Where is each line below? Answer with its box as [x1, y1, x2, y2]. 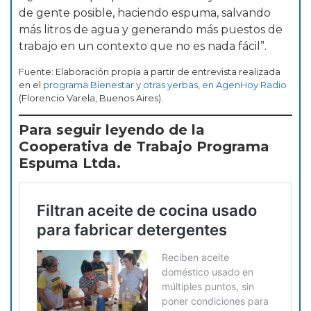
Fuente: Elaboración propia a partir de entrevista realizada [19, 65, 280, 77]
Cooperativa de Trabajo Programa [19, 138, 269, 155]
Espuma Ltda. [19, 155, 121, 172]
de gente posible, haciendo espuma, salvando [19, 6, 271, 20]
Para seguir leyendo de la [19, 121, 205, 139]
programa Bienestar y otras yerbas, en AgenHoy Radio [43, 78, 287, 90]
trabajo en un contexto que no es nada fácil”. [19, 40, 267, 53]
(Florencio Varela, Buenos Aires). [19, 92, 163, 103]
